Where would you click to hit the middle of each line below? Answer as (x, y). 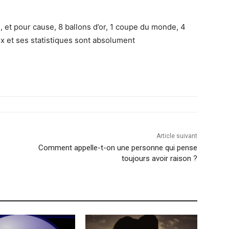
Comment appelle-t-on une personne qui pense (118, 147)
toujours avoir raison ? (159, 158)
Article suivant (177, 136)
